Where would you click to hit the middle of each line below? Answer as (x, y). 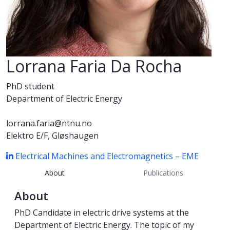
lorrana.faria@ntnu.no (49, 123)
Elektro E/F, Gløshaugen (52, 136)
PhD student (30, 87)
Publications (164, 172)
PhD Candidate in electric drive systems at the (102, 213)
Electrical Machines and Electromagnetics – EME (107, 156)
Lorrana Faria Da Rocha (94, 66)
